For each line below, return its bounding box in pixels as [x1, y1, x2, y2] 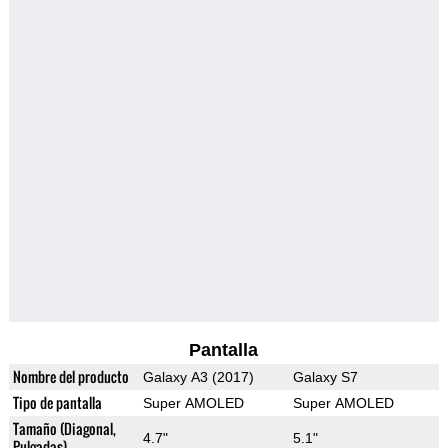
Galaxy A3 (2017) [142, 369, 254, 386]
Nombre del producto [12, 366, 129, 388]
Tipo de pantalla [12, 392, 102, 414]
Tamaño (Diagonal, [12, 418, 116, 440]
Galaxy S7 [292, 369, 358, 386]
